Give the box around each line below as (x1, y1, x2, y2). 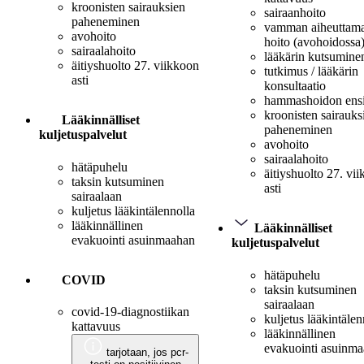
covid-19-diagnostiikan (71, 305, 189, 319)
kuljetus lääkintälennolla (71, 203, 195, 218)
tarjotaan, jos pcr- (106, 346, 188, 359)
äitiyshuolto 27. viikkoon (71, 58, 199, 73)
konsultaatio (264, 79, 326, 93)
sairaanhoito (264, 6, 326, 20)
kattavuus (71, 319, 120, 334)
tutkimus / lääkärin (264, 64, 358, 79)
